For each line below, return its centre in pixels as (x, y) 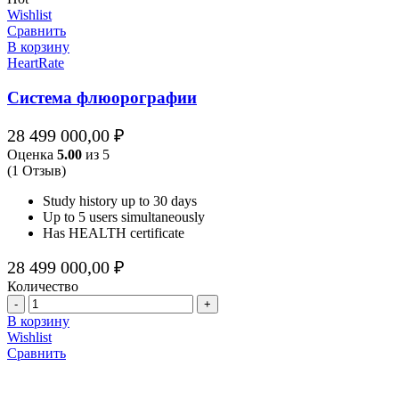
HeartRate (36, 62)
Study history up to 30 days (120, 201)
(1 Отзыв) (37, 171)
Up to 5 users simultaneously (124, 217)
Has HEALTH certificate (114, 233)
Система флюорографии (102, 97)
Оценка (32, 155)
